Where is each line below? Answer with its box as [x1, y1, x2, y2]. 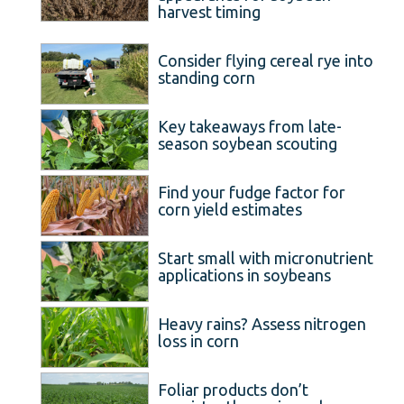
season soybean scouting [158, 133, 337, 152]
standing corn [158, 68, 255, 87]
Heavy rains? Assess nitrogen [158, 314, 366, 333]
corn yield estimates [158, 199, 302, 218]
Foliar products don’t [158, 380, 308, 399]
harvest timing [158, 2, 261, 21]
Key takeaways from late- [158, 116, 342, 135]
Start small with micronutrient [158, 248, 373, 267]
